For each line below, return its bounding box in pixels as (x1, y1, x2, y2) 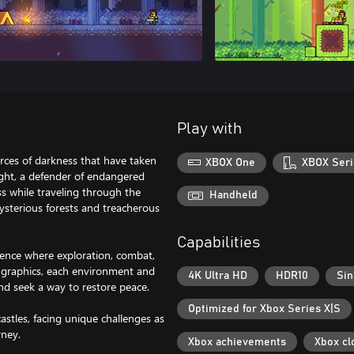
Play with (177, 121, 242, 137)
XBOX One (205, 156, 256, 168)
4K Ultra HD (188, 270, 247, 282)
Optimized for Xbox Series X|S (188, 303, 341, 315)
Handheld (209, 190, 258, 201)
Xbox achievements (188, 336, 286, 348)
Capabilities (177, 234, 260, 250)
